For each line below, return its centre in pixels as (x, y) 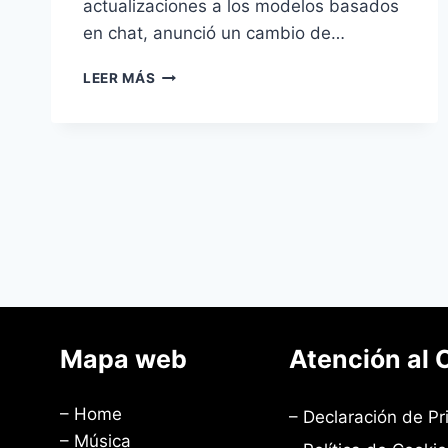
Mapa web (123, 359)
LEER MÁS (119, 78)
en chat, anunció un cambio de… (214, 33)
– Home (91, 414)
